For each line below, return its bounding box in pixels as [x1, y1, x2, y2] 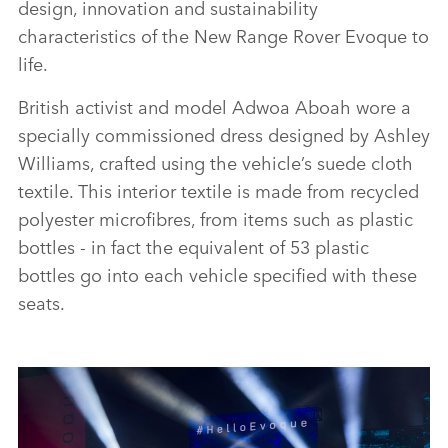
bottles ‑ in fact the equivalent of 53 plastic [18, 232, 369, 259]
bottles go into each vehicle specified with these [18, 260, 417, 287]
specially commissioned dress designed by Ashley [18, 120, 430, 147]
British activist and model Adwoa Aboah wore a [18, 92, 411, 119]
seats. [18, 288, 65, 315]
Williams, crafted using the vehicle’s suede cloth [18, 148, 413, 175]
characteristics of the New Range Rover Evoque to [18, 21, 429, 48]
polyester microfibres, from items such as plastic [18, 204, 413, 231]
